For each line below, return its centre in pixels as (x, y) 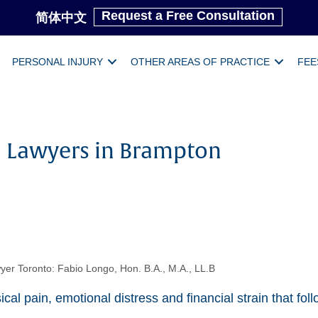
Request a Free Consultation (188, 16)
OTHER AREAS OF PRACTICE (200, 61)
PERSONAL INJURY (57, 61)
